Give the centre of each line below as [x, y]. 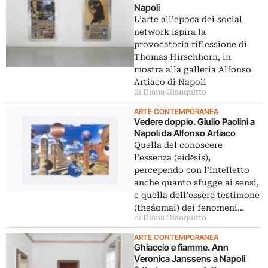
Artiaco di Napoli [170, 82]
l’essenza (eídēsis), [172, 157]
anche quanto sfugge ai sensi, [197, 182]
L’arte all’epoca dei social [188, 19]
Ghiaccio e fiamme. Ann [181, 247]
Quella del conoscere [178, 145]
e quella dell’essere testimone [197, 195]
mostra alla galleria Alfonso [193, 69]
